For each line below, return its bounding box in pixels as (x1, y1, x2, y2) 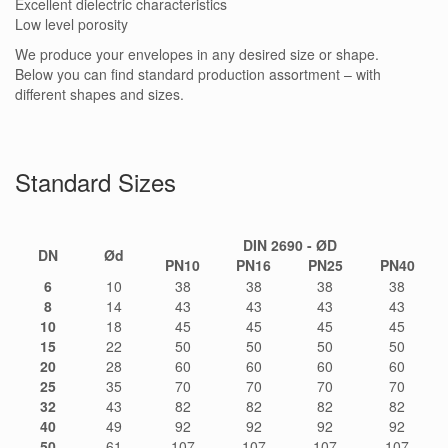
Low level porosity (15, 14, 128, 35)
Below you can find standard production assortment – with (15, 64, 381, 85)
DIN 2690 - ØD (243, 235, 337, 256)
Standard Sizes (15, 164, 183, 200)
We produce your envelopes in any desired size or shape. (15, 44, 379, 65)
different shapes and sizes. (15, 84, 184, 105)
